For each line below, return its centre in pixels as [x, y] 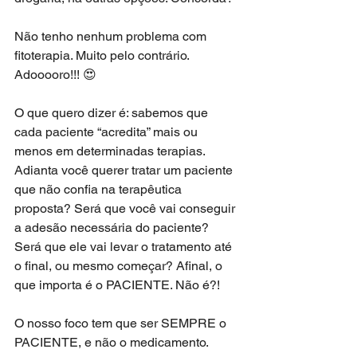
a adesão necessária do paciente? [113, 228]
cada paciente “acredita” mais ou [108, 132]
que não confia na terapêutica [100, 190]
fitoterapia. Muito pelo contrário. [103, 56]
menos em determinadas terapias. [111, 151]
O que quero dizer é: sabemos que [113, 113]
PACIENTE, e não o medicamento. [113, 343]
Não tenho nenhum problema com [112, 37]
